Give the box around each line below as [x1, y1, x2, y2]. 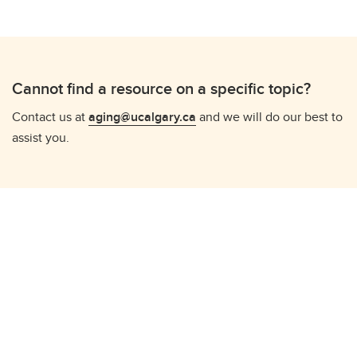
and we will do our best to [196, 108, 343, 126]
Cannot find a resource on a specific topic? [12, 76, 311, 100]
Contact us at [12, 108, 88, 126]
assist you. [12, 128, 69, 147]
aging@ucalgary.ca [88, 108, 196, 126]
